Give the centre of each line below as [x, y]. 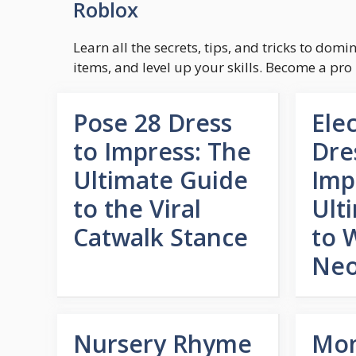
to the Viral [137, 209]
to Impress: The [162, 151]
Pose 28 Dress [153, 123]
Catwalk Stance [161, 237]
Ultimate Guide [161, 180]
